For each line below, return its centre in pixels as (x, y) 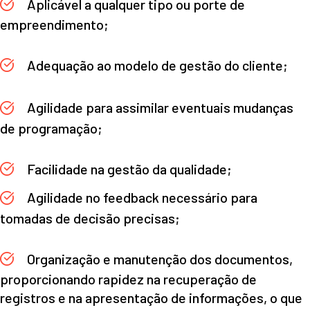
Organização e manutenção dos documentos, (158, 258)
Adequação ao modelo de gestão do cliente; (156, 65)
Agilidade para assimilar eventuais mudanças (159, 108)
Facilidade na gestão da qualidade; (128, 168)
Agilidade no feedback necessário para (141, 198)
